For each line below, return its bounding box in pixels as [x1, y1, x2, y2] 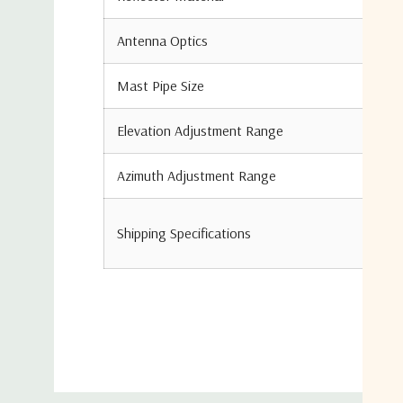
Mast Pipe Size [117, 76, 204, 94]
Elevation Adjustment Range [117, 121, 283, 139]
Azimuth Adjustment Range [117, 166, 276, 184]
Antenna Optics [117, 31, 208, 49]
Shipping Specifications [117, 223, 251, 242]
